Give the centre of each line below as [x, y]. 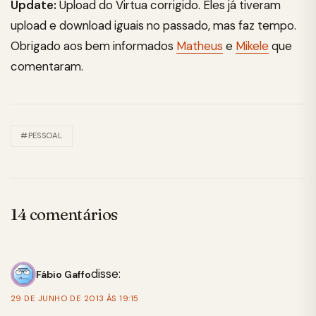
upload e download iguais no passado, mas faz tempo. [153, 25]
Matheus [200, 46]
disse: [106, 274]
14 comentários [64, 214]
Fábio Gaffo [63, 274]
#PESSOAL [42, 135]
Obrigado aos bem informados [93, 46]
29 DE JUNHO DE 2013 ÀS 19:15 [75, 298]
